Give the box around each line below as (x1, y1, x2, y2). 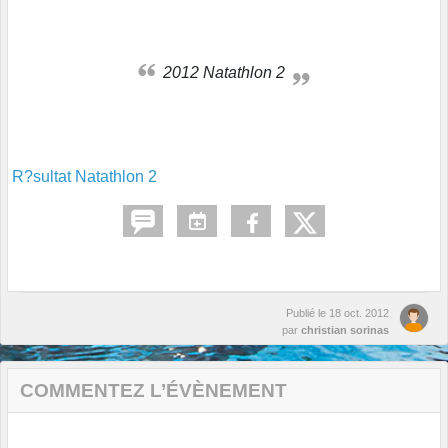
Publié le (286, 307, 329, 320)
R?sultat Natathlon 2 (12, 168, 157, 186)
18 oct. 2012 (329, 307, 389, 320)
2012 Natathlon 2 (172, 64, 285, 82)
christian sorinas (301, 324, 389, 337)
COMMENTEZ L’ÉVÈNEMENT (20, 380, 287, 402)
